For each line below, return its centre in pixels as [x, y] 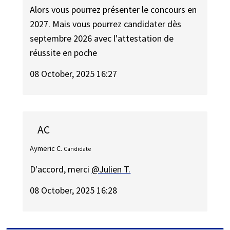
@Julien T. [111, 169]
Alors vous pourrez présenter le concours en [113, 10]
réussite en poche [64, 53]
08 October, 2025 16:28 [74, 190]
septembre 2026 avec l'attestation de [102, 39]
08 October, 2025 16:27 [74, 73]
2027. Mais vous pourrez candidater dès [106, 24]
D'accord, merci [61, 169]
